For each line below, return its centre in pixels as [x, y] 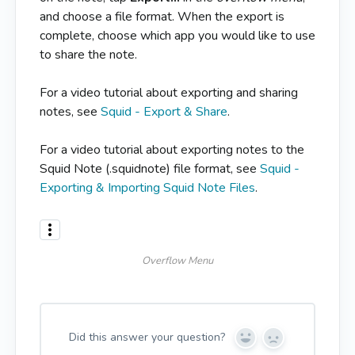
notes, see [70, 112]
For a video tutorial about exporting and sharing [169, 93]
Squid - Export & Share [164, 112]
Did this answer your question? [147, 337]
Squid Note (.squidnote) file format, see [150, 169]
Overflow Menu [177, 261]
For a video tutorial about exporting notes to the [172, 150]
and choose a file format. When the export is [162, 17]
